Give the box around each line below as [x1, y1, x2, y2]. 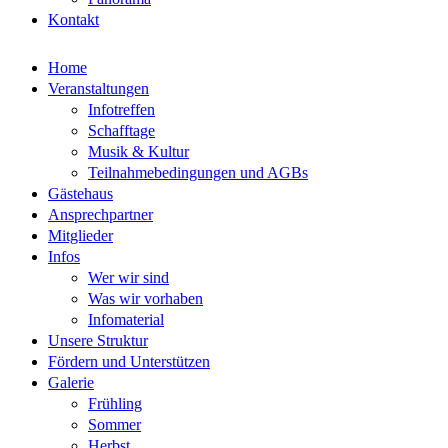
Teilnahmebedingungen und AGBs [88, 164, 308, 181]
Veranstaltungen [48, 80, 149, 97]
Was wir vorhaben [88, 290, 203, 307]
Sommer [88, 416, 141, 433]
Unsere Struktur [48, 332, 148, 349]
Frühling [88, 395, 142, 412]
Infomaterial [88, 311, 164, 328]
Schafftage [88, 122, 155, 139]
